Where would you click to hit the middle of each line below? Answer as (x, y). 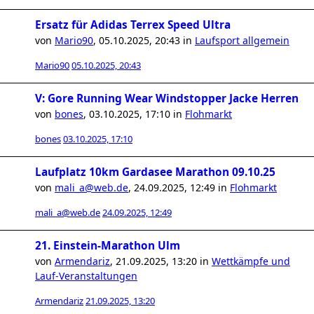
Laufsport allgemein (242, 40)
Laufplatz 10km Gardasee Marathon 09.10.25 (155, 172)
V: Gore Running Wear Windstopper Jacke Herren (167, 98)
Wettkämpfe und (251, 261)
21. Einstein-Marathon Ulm (108, 246)
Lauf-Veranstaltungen (86, 276)
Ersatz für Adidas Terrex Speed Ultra (133, 25)
